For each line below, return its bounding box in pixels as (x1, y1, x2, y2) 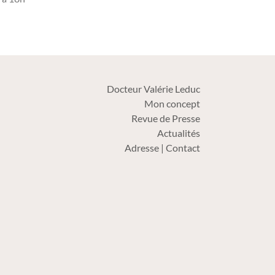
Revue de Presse (131, 112, 200, 125)
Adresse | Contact (124, 142, 200, 154)
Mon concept (144, 98, 200, 110)
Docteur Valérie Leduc (106, 83, 200, 95)
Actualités (157, 127, 200, 139)
